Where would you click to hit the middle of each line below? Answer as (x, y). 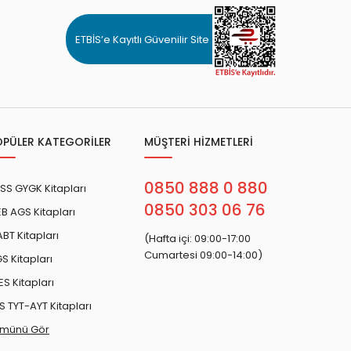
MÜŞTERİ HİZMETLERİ (199, 142)
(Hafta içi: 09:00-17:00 (197, 239)
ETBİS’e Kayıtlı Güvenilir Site (142, 39)
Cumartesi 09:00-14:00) (203, 255)
